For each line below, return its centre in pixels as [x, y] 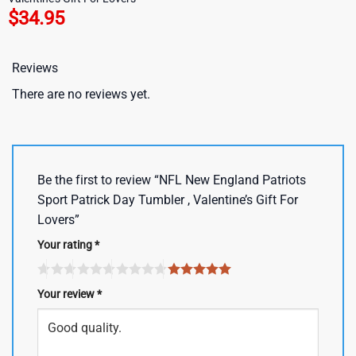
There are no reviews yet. [81, 95]
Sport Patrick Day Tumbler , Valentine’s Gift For [168, 200]
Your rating [66, 246]
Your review [67, 294]
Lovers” [60, 220]
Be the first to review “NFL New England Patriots [172, 180]
